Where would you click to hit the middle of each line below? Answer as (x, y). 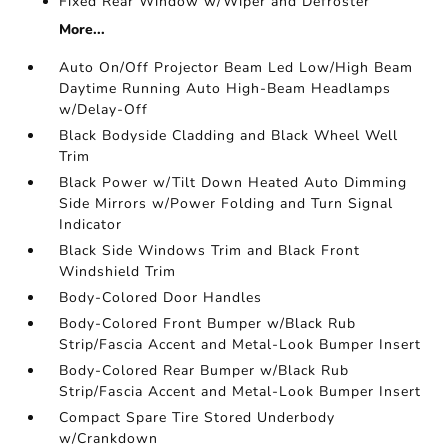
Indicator (91, 224)
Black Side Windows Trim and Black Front (210, 250)
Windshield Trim (118, 271)
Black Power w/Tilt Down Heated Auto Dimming (233, 182)
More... (82, 29)
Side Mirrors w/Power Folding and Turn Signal (226, 203)
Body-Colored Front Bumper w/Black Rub (208, 323)
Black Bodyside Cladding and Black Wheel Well (229, 135)
